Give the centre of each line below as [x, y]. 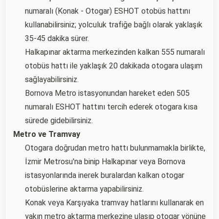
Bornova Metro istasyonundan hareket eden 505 [107, 93]
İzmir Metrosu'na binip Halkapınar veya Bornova [105, 162]
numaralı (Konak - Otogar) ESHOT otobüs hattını [108, 11]
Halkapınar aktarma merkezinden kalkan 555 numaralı [115, 52]
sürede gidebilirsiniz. [59, 120]
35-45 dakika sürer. [57, 38]
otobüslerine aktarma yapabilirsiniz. [84, 189]
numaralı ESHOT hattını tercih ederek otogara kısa [111, 107]
